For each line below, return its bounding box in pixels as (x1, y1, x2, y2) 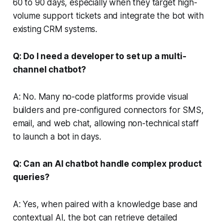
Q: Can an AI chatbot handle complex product (12, 158, 202, 169)
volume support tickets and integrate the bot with (12, 10, 204, 21)
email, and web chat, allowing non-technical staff (12, 118, 199, 128)
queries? (12, 172, 49, 182)
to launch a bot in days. (12, 131, 101, 142)
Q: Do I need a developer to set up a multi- (12, 51, 186, 61)
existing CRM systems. (12, 24, 98, 34)
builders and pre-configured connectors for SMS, (12, 105, 204, 115)
